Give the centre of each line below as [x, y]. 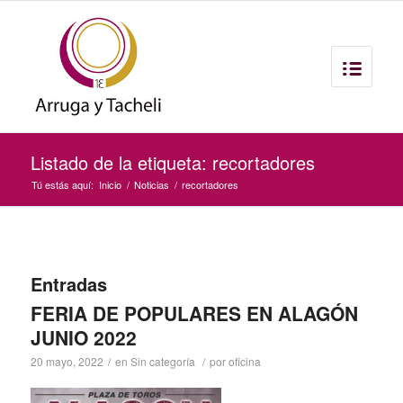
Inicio [110, 184]
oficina [244, 361]
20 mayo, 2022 [67, 361]
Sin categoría [162, 361]
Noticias [151, 184]
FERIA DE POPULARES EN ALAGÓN [194, 313]
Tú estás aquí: [62, 184]
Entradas [68, 284]
